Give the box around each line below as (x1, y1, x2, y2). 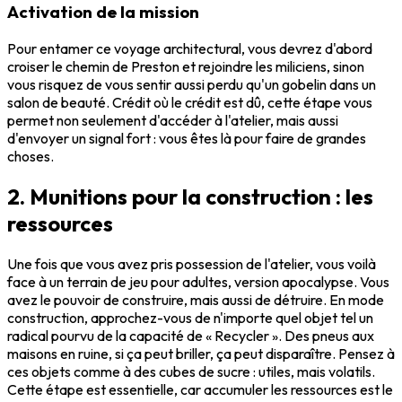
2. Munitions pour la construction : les (7, 182, 373, 210)
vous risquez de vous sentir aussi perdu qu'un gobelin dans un (7, 75, 376, 94)
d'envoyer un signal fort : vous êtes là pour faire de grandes (7, 129, 366, 148)
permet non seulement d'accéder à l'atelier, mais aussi (7, 111, 338, 130)
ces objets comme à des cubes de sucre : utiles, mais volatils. (7, 362, 375, 380)
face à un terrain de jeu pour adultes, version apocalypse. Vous (7, 272, 389, 291)
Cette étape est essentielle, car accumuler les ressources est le (7, 380, 393, 398)
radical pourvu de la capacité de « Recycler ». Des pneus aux (7, 326, 374, 345)
